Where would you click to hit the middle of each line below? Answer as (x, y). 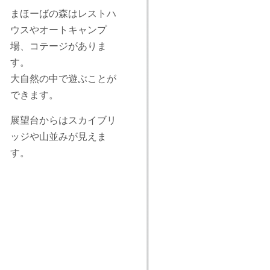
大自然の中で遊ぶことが (63, 79)
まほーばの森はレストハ (63, 14)
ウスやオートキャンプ (58, 30)
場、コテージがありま (58, 46)
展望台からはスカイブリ (63, 120)
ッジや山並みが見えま (58, 137)
